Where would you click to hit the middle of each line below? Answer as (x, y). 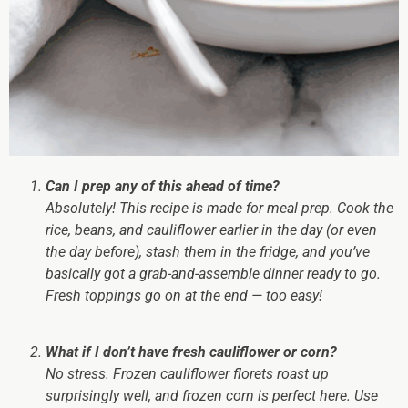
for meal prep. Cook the (318, 208)
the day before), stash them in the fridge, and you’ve (208, 251)
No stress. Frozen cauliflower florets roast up (187, 373)
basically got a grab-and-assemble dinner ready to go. (213, 273)
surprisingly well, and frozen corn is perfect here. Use (212, 395)
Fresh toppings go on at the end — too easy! (184, 295)
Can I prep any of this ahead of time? (163, 186)
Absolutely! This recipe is (126, 208)
